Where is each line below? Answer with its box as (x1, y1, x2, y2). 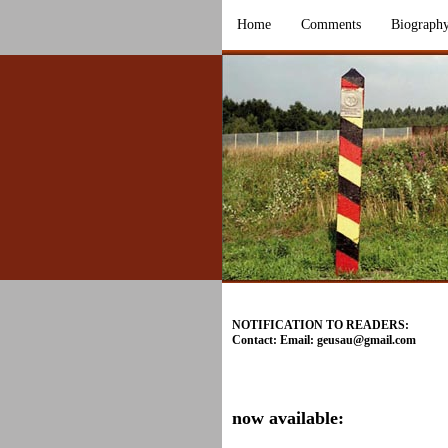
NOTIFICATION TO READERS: (232, 318, 409, 332)
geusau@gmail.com (317, 333, 416, 347)
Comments (301, 17, 361, 32)
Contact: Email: (232, 333, 317, 347)
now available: (232, 407, 344, 428)
